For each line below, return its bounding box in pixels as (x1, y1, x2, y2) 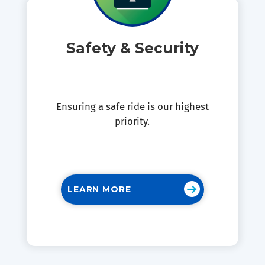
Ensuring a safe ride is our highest (56, 101, 209, 113)
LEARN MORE (67, 184, 131, 195)
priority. (115, 115, 150, 128)
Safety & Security (66, 38, 199, 57)
